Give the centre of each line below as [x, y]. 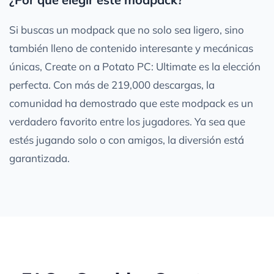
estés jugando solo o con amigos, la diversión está [127, 139]
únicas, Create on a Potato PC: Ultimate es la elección [135, 66]
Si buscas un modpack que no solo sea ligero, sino [127, 29]
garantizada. [39, 158]
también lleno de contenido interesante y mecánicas [131, 48]
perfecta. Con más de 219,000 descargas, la [112, 84]
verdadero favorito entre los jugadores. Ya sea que [127, 121]
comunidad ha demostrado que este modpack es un [131, 103]
